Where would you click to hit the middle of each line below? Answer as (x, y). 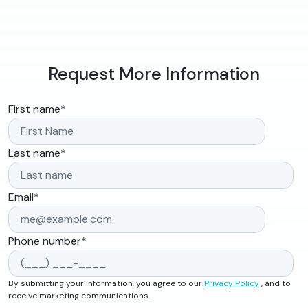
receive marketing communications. (79, 296)
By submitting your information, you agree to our (106, 284)
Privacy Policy (232, 284)
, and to (275, 284)
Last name (34, 153)
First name (34, 109)
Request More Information (154, 74)
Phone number (45, 241)
